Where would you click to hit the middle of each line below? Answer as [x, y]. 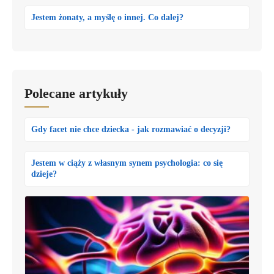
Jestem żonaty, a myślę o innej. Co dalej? [107, 18]
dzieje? [44, 174]
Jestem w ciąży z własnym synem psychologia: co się [127, 163]
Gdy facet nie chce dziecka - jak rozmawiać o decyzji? [131, 130]
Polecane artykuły [76, 94]
